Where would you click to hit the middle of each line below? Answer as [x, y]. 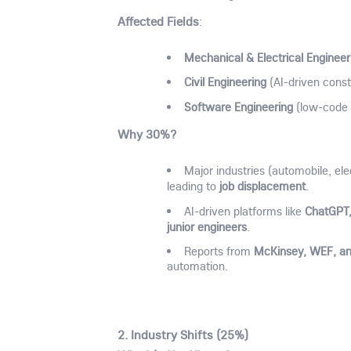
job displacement [263, 185]
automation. [198, 266]
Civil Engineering [225, 82]
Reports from [219, 251]
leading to [194, 186]
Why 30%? [147, 134]
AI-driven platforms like [244, 211]
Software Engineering [238, 107]
